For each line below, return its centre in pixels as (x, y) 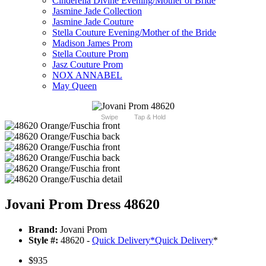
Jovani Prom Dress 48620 (82, 205)
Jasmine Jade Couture (93, 22)
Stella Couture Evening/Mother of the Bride (134, 33)
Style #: (43, 240)
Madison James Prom (92, 43)
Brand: (43, 230)
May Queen (75, 86)
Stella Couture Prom (90, 54)
